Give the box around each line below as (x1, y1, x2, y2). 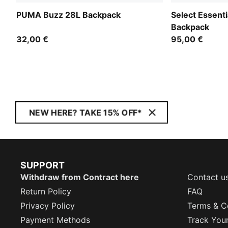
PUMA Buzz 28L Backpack (16, 9, 121, 20)
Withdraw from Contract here (20, 172, 139, 182)
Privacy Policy (20, 201, 75, 211)
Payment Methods (20, 215, 90, 225)
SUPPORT (20, 160, 65, 170)
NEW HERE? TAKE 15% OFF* (29, 107, 142, 118)
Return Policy (20, 186, 71, 196)
